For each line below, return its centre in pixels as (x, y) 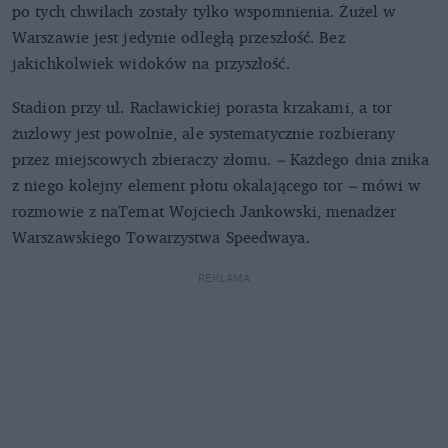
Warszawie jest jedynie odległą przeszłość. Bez (178, 36)
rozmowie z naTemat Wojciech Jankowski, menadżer (204, 210)
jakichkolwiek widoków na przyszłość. (151, 62)
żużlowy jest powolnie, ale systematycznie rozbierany (204, 132)
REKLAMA (224, 277)
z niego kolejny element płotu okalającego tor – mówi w (217, 184)
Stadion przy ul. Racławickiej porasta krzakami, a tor (202, 106)
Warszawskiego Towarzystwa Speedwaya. (161, 236)
